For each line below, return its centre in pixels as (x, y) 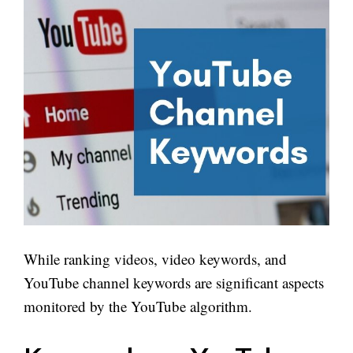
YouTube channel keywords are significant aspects (174, 282)
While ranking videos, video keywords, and (155, 259)
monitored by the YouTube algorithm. (138, 306)
